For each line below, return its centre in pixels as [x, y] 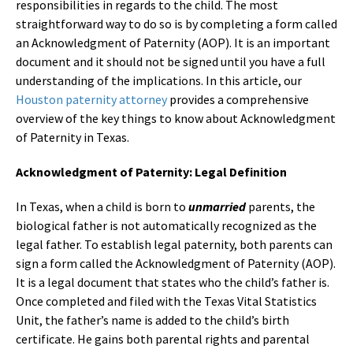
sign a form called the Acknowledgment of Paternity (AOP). [176, 263]
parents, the [281, 206]
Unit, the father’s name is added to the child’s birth [152, 320]
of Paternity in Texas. [72, 137]
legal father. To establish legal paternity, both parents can [174, 244]
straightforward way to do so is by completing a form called [176, 23]
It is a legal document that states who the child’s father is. [173, 282]
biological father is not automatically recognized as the [166, 225]
